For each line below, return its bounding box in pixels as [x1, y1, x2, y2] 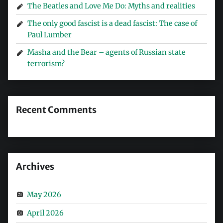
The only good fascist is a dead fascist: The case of [27, 18, 198, 28]
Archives [16, 161, 54, 173]
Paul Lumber [27, 30, 74, 39]
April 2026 [27, 208, 64, 218]
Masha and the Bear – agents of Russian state [27, 47, 186, 57]
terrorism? [27, 59, 65, 68]
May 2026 [27, 190, 62, 199]
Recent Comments [16, 104, 97, 116]
